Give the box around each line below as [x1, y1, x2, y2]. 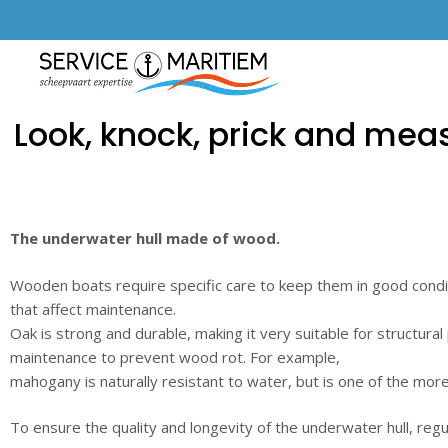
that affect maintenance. [10, 298, 176, 319]
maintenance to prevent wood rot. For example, [10, 346, 340, 367]
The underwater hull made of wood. [10, 228, 280, 248]
